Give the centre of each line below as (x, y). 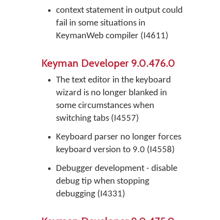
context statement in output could (119, 11)
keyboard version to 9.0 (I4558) (115, 150)
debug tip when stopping (103, 181)
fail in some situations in (101, 23)
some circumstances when (105, 106)
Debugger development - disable (117, 169)
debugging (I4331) (91, 194)
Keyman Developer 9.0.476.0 (108, 63)
